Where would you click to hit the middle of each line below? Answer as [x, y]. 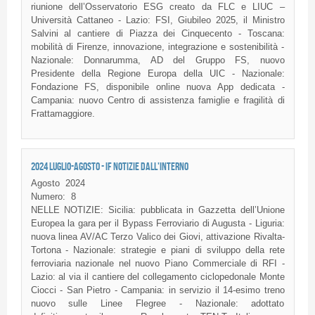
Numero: [48, 196]
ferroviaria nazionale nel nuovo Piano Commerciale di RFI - [157, 263]
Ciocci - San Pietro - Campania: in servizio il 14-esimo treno [157, 290]
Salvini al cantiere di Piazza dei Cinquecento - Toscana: [157, 34]
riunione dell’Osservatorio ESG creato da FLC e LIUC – [157, 7]
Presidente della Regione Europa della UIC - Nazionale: [157, 74]
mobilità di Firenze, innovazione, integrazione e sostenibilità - [157, 47]
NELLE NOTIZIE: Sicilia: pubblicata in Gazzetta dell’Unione [157, 210]
